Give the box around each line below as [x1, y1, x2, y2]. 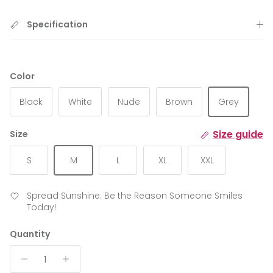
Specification [27, 18, 88, 31]
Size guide [213, 127, 263, 142]
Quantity [10, 228, 50, 241]
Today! [27, 201, 56, 214]
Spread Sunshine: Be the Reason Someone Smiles [27, 190, 243, 202]
